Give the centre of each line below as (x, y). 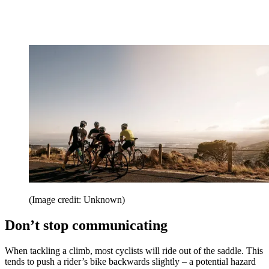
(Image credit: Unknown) (77, 200)
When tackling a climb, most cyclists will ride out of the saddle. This (134, 250)
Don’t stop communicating (86, 225)
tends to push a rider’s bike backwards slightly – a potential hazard (130, 261)
